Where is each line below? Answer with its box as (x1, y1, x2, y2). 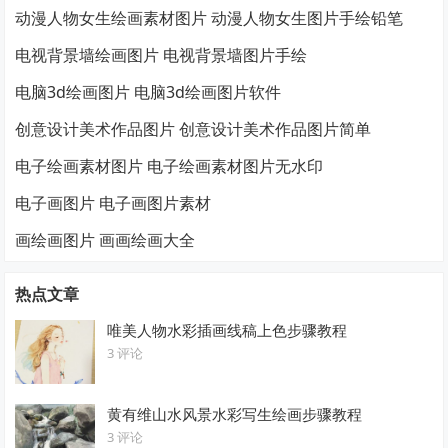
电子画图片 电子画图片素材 (15, 192, 212, 215)
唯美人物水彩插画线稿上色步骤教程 (107, 320, 348, 341)
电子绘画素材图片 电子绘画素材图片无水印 (15, 155, 324, 178)
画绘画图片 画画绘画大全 (15, 229, 196, 252)
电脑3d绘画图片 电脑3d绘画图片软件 (15, 81, 282, 104)
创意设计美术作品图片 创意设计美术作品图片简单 (15, 118, 372, 141)
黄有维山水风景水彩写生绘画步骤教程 (107, 404, 363, 425)
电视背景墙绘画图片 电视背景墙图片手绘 (15, 44, 308, 67)
